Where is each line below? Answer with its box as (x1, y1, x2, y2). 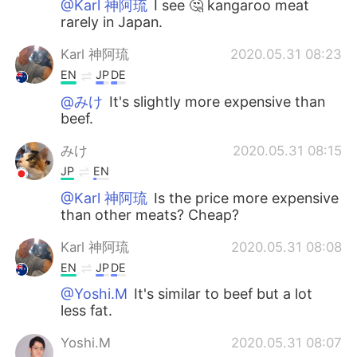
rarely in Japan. (61, 14, 163, 31)
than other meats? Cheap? (61, 206, 240, 223)
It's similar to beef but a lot (130, 285, 313, 303)
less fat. (61, 302, 113, 320)
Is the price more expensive (150, 189, 339, 206)
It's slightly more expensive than (105, 93, 326, 111)
